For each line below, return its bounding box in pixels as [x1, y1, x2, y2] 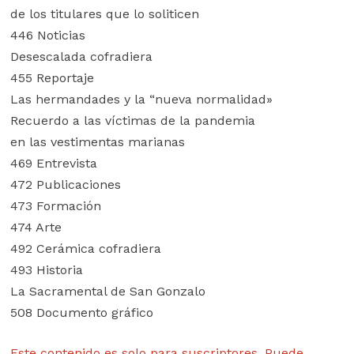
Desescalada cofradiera [9, 49, 153, 64]
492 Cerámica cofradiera [9, 241, 161, 256]
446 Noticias [9, 28, 85, 43]
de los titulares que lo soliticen [9, 6, 199, 21]
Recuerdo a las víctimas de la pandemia [9, 113, 255, 128]
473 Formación [9, 198, 101, 213]
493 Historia [9, 262, 83, 277]
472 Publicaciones [9, 177, 121, 192]
